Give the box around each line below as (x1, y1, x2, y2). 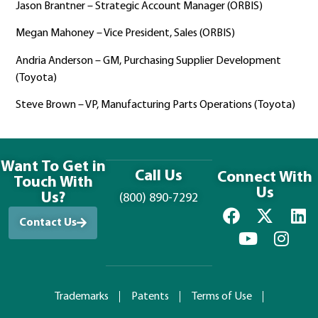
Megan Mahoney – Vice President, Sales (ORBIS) (16, 28, 236, 40)
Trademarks (54, 291, 109, 303)
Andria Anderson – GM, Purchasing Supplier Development (16, 55, 282, 67)
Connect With (217, 169, 313, 186)
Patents (131, 291, 169, 303)
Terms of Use (191, 291, 252, 303)
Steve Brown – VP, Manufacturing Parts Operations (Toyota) (16, 99, 296, 111)
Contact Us (19, 216, 77, 229)
